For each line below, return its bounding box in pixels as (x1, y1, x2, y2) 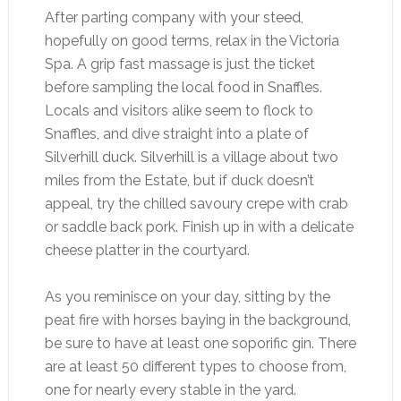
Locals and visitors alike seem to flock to (44, 101, 313, 119)
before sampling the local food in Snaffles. (44, 78, 322, 96)
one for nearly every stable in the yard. (44, 380, 296, 398)
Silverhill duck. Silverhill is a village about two (44, 148, 338, 166)
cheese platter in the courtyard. (44, 241, 250, 259)
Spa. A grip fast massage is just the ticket (44, 55, 315, 73)
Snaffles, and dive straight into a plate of (44, 124, 309, 142)
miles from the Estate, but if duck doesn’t (44, 171, 314, 189)
